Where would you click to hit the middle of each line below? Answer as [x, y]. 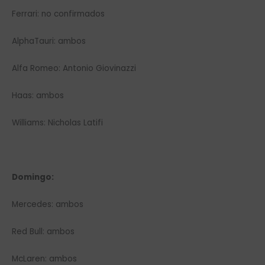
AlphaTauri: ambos [49, 41]
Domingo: [33, 177]
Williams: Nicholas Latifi [57, 122]
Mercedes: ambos [48, 204]
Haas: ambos [38, 95]
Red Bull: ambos [43, 231]
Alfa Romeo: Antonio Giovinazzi [74, 69]
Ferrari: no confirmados [58, 14]
